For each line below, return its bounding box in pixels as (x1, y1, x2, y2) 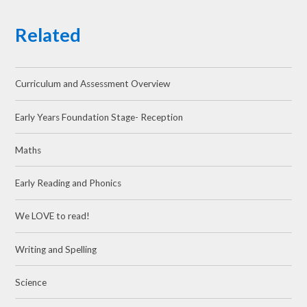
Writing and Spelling (15, 243, 97, 255)
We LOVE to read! (15, 210, 90, 222)
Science (15, 276, 47, 288)
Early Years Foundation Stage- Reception (15, 111, 184, 123)
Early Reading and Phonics (15, 177, 122, 189)
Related (15, 23, 82, 47)
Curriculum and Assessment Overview (15, 78, 171, 90)
